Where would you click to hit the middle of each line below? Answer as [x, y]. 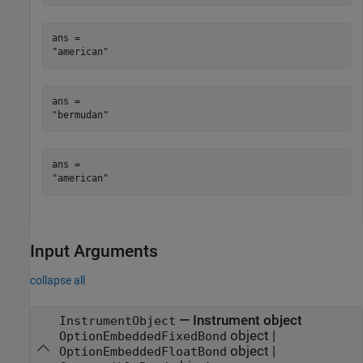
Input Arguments [94, 251]
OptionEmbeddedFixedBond [143, 336]
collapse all [58, 280]
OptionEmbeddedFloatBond [143, 351]
